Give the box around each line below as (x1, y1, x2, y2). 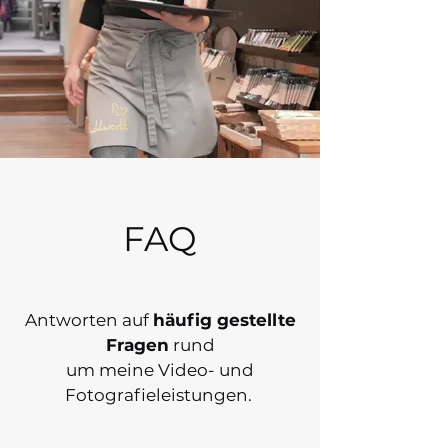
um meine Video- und (66, 360, 254, 380)
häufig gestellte (152, 310, 296, 330)
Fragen (105, 335, 169, 355)
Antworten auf (24, 310, 153, 330)
